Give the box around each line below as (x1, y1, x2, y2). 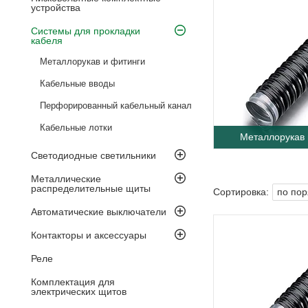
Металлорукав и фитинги (40, 56, 145, 67)
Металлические (31, 173, 101, 184)
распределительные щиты (31, 182, 151, 194)
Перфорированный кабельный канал (40, 100, 192, 111)
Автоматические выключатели (31, 206, 166, 217)
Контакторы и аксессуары (31, 229, 146, 241)
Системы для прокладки (31, 25, 140, 36)
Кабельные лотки (40, 122, 112, 133)
